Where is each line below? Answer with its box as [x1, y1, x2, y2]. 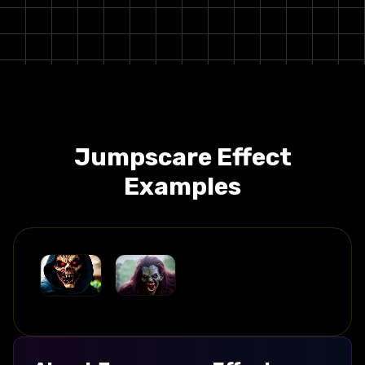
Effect [211, 142, 292, 172]
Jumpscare [73, 142, 212, 172]
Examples [124, 171, 241, 201]
